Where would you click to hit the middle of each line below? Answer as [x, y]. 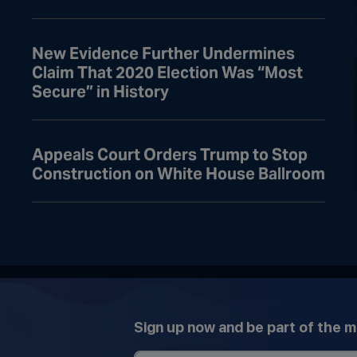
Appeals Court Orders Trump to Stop [170, 154]
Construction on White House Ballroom [178, 173]
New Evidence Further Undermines [163, 53]
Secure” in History [100, 91]
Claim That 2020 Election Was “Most [167, 72]
